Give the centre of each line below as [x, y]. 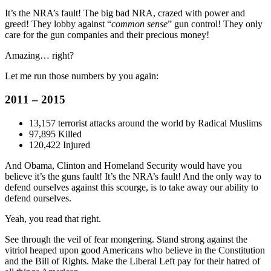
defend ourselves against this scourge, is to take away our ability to [132, 187]
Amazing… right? [39, 56]
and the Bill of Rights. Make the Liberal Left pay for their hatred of [132, 261]
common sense [139, 24]
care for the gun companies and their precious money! [107, 35]
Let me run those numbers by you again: [82, 76]
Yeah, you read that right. [53, 218]
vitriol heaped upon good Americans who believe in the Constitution [135, 250]
